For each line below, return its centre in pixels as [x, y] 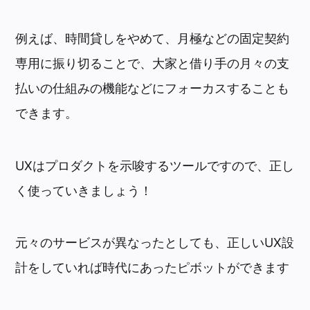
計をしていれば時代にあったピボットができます [153, 268]
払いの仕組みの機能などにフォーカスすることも [153, 89]
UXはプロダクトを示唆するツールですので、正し [155, 165]
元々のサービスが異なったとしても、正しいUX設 [155, 243]
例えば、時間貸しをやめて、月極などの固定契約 [153, 39]
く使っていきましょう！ [84, 190]
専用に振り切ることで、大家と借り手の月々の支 [153, 64]
